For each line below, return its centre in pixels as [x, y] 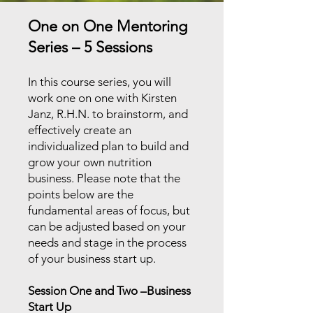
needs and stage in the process [107, 242]
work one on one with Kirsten [102, 98]
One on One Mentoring [108, 26]
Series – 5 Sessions [90, 47]
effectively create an [80, 130]
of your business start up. [92, 259]
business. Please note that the [104, 178]
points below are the [81, 194]
